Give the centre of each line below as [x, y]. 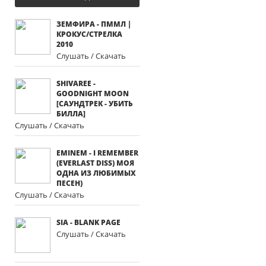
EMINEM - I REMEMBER [97, 153]
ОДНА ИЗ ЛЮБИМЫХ [96, 173]
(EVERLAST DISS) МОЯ [95, 163]
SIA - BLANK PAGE [88, 222]
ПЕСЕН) [69, 183]
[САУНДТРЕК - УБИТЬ [94, 104]
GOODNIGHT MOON [93, 94]
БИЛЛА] [71, 114]
